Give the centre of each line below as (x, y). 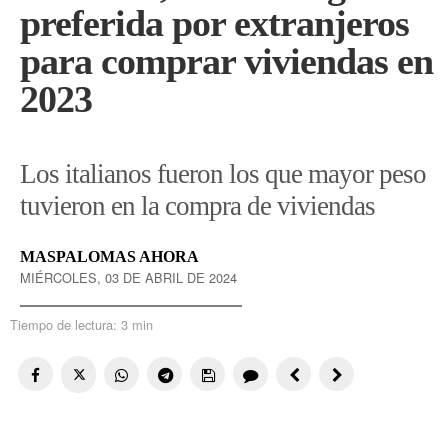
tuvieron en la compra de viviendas (197, 205)
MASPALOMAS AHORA (109, 256)
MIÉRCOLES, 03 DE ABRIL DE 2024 (128, 277)
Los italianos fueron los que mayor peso (223, 173)
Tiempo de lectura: (65, 324)
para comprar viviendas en (226, 60)
